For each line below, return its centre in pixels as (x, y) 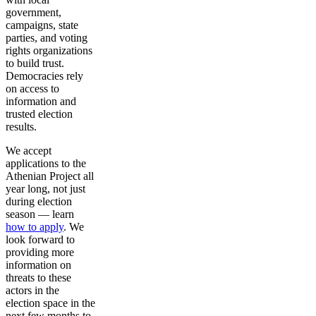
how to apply (35, 226)
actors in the (32, 290)
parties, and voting (47, 37)
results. (21, 126)
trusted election (39, 114)
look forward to (40, 239)
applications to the (46, 163)
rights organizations (49, 50)
